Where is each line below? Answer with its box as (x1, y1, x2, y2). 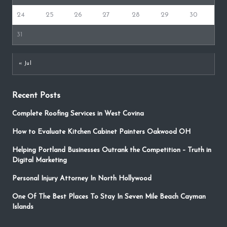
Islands (12, 204, 33, 211)
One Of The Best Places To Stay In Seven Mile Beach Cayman (12, 194, 206, 201)
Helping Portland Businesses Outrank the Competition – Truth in (12, 147, 211, 154)
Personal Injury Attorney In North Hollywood (12, 175, 152, 182)
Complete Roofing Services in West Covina (12, 110, 144, 118)
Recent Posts (12, 92, 60, 100)
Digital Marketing (12, 157, 67, 164)
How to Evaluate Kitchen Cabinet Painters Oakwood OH (12, 129, 191, 136)
